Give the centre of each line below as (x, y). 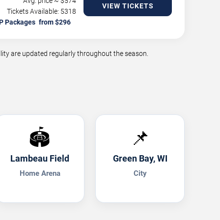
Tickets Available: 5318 (41, 12)
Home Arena (40, 174)
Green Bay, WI (140, 159)
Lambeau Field (40, 159)
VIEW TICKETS (128, 6)
